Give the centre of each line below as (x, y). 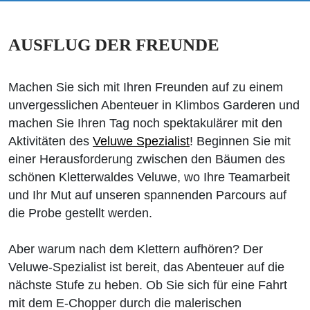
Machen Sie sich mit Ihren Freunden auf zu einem (146, 87)
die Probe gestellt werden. (80, 213)
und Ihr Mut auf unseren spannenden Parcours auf (147, 195)
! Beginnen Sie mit (240, 141)
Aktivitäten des (51, 141)
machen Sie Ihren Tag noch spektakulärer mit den (145, 123)
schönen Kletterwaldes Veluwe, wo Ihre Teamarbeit (149, 177)
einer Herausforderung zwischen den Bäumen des (147, 159)
